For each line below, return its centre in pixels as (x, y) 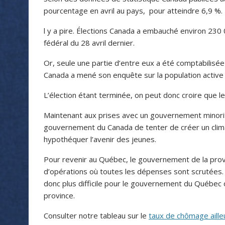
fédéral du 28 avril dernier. (89, 43)
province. (59, 196)
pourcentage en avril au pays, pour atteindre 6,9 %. (133, 11)
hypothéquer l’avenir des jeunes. (100, 139)
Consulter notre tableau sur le (96, 216)
